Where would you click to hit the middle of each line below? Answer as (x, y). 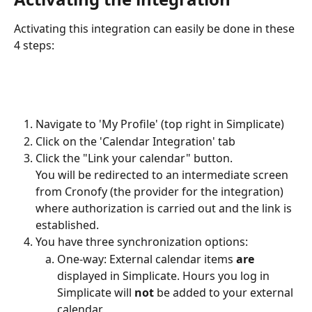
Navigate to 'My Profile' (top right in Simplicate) (160, 124)
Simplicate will (96, 292)
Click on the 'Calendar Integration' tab (135, 141)
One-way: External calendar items (147, 259)
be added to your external (225, 292)
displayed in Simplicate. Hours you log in (165, 275)
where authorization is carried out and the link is (165, 209)
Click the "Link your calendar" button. (134, 158)
